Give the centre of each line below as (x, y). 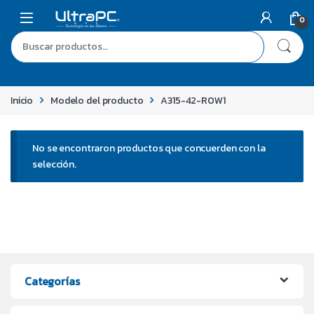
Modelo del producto (97, 100)
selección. (54, 164)
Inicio (22, 100)
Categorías (52, 281)
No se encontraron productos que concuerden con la (149, 148)
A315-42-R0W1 (193, 100)
